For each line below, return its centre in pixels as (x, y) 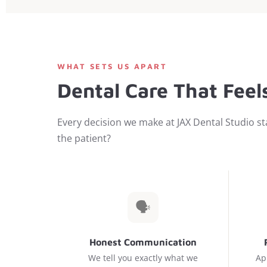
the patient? (84, 138)
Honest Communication (143, 242)
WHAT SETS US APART (112, 66)
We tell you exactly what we (143, 258)
